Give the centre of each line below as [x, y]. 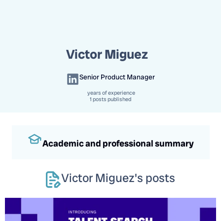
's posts [155, 178]
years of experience [110, 93]
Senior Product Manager [117, 77]
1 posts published [110, 99]
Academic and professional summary [118, 143]
